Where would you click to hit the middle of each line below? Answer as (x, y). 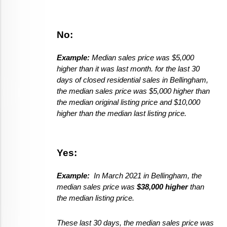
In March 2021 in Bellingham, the (148, 176)
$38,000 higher (162, 187)
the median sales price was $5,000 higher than (133, 91)
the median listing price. (97, 198)
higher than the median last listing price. (123, 114)
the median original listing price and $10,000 (128, 103)
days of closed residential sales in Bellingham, (133, 80)
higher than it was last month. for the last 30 (128, 69)
